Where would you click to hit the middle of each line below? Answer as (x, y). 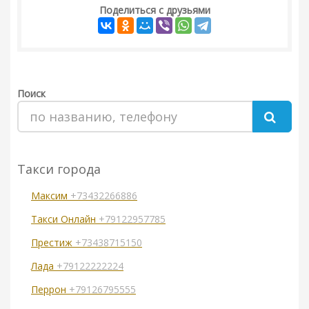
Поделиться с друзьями (154, 10)
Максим (51, 196)
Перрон (50, 290)
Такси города (59, 169)
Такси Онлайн (65, 219)
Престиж (53, 243)
